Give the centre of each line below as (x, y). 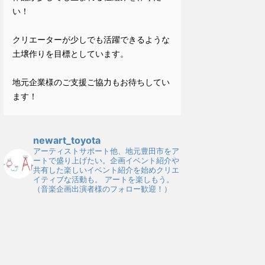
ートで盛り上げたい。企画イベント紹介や (106, 160)
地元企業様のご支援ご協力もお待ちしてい (91, 82)
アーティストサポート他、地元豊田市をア (106, 151)
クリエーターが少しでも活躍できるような (91, 39)
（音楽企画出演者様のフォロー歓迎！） (102, 189)
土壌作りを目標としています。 (70, 54)
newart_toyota (67, 140)
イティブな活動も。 (68, 179)
